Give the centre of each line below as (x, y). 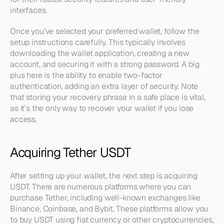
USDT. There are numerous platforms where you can (101, 187)
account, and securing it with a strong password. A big (105, 64)
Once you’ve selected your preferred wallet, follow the (105, 31)
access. (23, 119)
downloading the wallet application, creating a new (100, 53)
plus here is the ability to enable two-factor (86, 75)
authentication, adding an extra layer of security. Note (104, 86)
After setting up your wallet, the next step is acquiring (104, 176)
